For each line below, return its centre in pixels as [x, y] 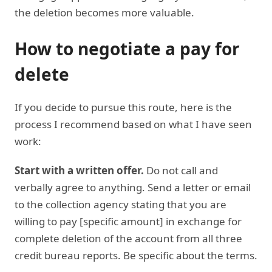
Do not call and [181, 170]
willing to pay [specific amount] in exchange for [128, 221]
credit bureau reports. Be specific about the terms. [136, 255]
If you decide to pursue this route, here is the [123, 107]
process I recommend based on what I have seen [133, 124]
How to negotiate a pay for [127, 48]
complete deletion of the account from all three [128, 238]
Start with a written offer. [79, 170]
